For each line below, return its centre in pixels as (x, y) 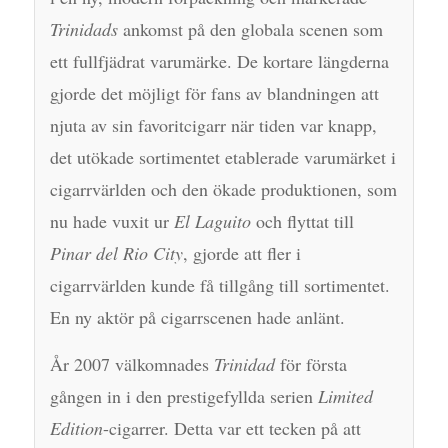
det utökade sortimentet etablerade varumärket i (222, 156)
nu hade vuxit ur (111, 220)
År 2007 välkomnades (131, 364)
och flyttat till (302, 220)
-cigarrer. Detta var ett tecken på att (231, 428)
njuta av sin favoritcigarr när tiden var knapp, (213, 124)
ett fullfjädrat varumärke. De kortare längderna (219, 60)
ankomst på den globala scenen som (250, 28)
